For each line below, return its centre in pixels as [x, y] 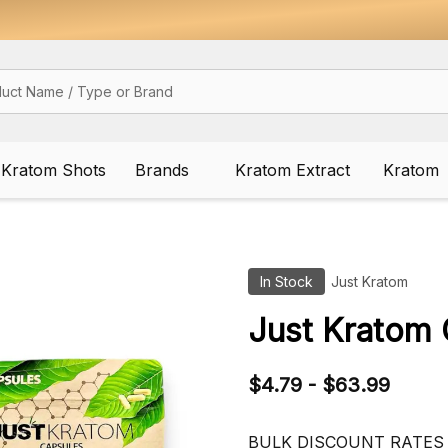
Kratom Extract [292, 170]
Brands [161, 170]
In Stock [286, 281]
